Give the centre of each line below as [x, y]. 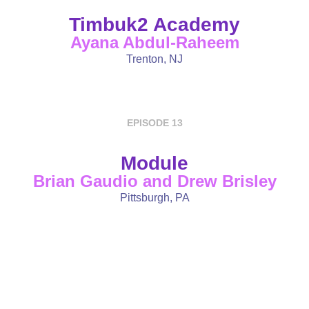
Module [154, 163]
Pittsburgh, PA [154, 198]
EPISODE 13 [154, 123]
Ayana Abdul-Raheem [154, 43]
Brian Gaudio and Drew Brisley [154, 181]
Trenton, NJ [154, 59]
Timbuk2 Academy [154, 25]
